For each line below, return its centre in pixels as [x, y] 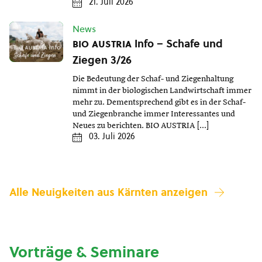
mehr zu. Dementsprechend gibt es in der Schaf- [159, 103]
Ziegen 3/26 [102, 60]
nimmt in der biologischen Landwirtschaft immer [162, 91]
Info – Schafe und [177, 44]
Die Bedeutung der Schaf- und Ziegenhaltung [153, 79]
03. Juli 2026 [112, 137]
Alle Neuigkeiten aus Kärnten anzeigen [108, 192]
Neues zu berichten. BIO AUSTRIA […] [141, 126]
